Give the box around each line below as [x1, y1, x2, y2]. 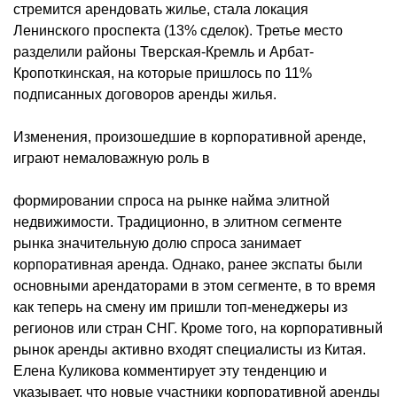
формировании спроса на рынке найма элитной [13, 192, 330, 208]
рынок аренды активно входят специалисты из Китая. [13, 341, 366, 357]
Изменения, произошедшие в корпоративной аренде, [13, 128, 366, 144]
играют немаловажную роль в [13, 150, 214, 166]
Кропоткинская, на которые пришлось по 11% [13, 65, 312, 81]
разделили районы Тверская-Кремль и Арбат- [13, 43, 314, 59]
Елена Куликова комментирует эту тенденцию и [13, 362, 327, 378]
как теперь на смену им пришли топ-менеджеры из [13, 299, 347, 315]
